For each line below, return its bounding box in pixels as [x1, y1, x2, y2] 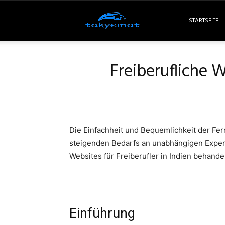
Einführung [69, 205, 135, 221]
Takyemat [144, 15, 177, 25]
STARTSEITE [188, 16, 218, 26]
